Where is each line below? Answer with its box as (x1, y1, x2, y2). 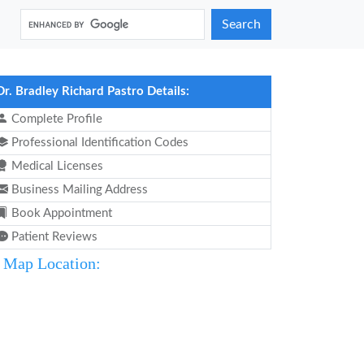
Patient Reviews (8, 231, 97, 243)
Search (222, 18, 261, 31)
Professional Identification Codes (8, 136, 188, 149)
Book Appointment (8, 207, 112, 219)
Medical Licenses (8, 160, 103, 172)
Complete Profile (8, 113, 102, 125)
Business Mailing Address (8, 184, 148, 196)
